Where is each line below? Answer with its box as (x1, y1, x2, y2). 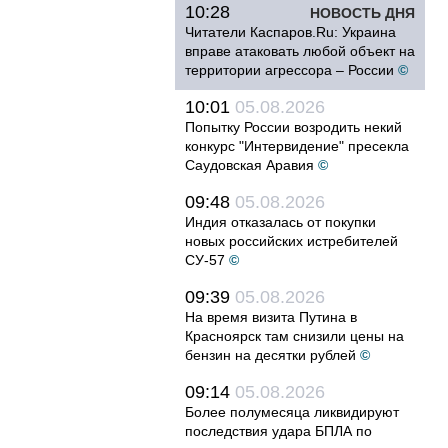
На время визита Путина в (185, 309, 357, 325)
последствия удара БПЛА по (185, 423, 372, 439)
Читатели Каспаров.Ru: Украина (185, 24, 396, 40)
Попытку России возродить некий (185, 119, 402, 135)
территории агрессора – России (185, 62, 394, 78)
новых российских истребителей (185, 233, 398, 249)
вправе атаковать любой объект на (185, 43, 415, 59)
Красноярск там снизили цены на (185, 328, 404, 344)
